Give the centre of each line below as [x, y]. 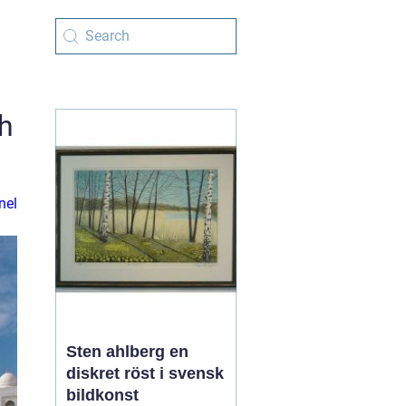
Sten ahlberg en [118, 352]
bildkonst [102, 395]
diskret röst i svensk [145, 373]
